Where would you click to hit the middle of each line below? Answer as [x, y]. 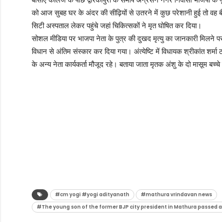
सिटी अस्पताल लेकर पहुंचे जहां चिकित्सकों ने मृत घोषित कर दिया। [116, 26]
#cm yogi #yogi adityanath [92, 195]
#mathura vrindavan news [176, 195]
